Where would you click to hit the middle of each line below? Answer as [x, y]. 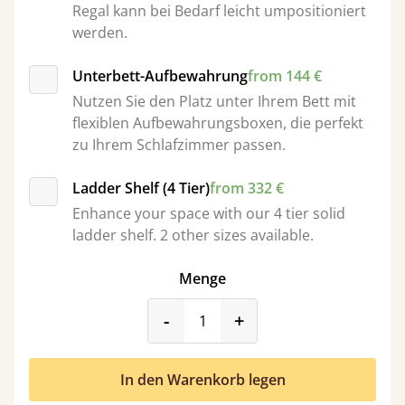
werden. [100, 33]
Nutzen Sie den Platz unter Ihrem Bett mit [214, 101]
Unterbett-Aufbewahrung [160, 76]
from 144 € [285, 76]
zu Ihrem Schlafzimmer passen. [179, 145]
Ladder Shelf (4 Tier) [141, 188]
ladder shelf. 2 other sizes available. [193, 235]
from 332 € [247, 188]
